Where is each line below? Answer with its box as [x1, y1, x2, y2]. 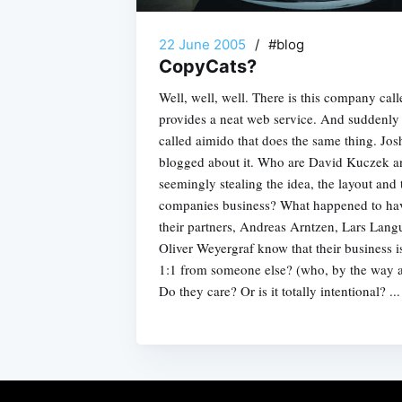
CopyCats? [159, 56, 257, 78]
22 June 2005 [159, 36, 246, 54]
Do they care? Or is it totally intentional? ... [159, 282, 400, 301]
